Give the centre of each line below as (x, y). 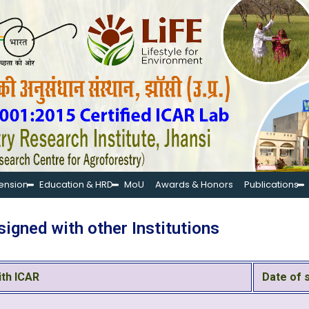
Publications (271, 185)
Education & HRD (76, 185)
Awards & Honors (194, 185)
